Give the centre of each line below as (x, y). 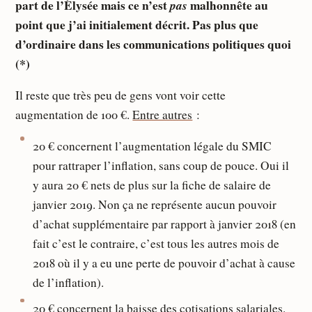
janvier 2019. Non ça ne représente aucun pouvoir (154, 205)
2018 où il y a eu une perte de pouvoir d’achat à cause (164, 263)
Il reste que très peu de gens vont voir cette (121, 95)
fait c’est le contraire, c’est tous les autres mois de (156, 244)
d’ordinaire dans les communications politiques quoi (154, 44)
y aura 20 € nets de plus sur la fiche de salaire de (151, 185)
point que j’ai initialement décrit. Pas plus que (137, 24)
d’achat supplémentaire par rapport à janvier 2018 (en (164, 224)
